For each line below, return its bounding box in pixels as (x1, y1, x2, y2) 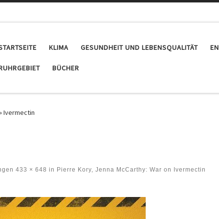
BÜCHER (52, 63, 79, 72)
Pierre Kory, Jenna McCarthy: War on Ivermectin (54, 166, 206, 173)
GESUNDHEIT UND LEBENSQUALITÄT (81, 43, 198, 52)
